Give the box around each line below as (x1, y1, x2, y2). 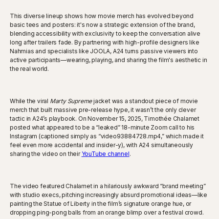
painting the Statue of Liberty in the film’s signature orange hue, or (10, 199, 192, 207)
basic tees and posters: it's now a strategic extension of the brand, (10, 21, 195, 28)
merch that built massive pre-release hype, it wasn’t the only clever (10, 106, 196, 113)
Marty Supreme (49, 97, 92, 105)
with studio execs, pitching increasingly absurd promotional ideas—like (10, 191, 207, 198)
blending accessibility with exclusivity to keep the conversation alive (10, 29, 200, 37)
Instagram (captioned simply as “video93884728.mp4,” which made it (10, 132, 204, 140)
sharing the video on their (10, 150, 82, 157)
